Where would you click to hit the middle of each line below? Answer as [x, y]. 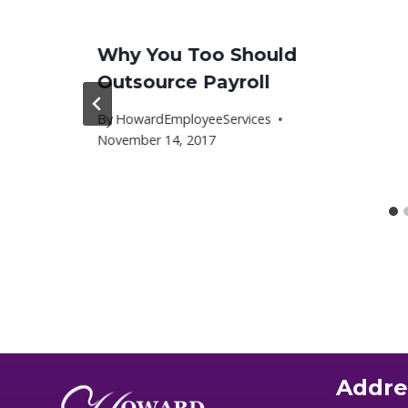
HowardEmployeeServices [194, 119]
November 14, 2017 [157, 140]
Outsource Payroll [184, 82]
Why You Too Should [197, 55]
